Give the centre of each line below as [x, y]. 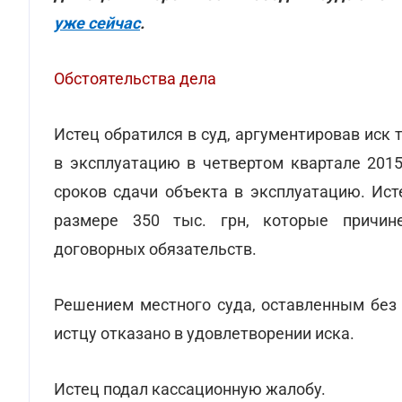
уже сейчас [97, 23]
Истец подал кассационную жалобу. [190, 389]
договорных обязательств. [155, 249]
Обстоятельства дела [135, 79]
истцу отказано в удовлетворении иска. [204, 333]
